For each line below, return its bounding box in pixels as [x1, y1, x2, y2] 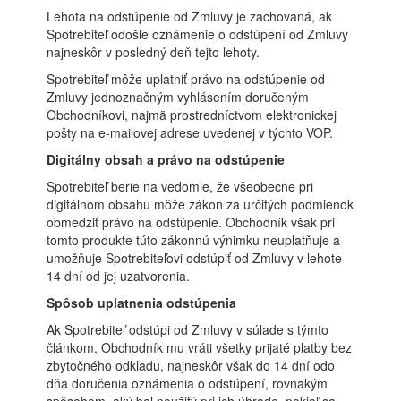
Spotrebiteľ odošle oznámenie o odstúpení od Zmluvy [47, 25, 349, 43]
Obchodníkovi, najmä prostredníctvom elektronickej [47, 106, 337, 124]
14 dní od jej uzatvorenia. [47, 267, 191, 285]
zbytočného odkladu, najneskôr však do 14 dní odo [47, 356, 336, 374]
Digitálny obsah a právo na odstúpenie [47, 150, 286, 168]
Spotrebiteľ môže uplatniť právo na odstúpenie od [47, 70, 326, 88]
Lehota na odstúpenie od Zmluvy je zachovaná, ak [47, 7, 333, 25]
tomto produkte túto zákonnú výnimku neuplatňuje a [47, 231, 341, 249]
